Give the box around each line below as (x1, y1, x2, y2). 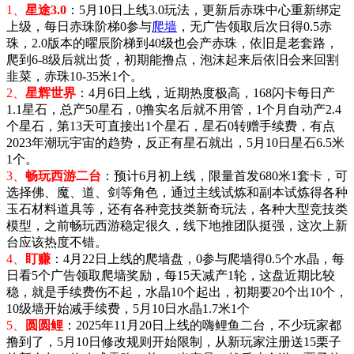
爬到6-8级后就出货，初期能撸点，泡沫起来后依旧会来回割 (6, 52, 339, 66)
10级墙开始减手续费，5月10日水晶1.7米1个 (6, 301, 250, 315)
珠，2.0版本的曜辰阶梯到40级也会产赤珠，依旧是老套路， (6, 36, 338, 50)
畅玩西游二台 (25, 168, 101, 183)
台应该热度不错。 (6, 235, 107, 249)
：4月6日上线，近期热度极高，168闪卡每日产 (76, 85, 335, 100)
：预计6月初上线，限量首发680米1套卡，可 (101, 168, 348, 183)
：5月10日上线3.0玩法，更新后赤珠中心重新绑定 (66, 2, 341, 17)
